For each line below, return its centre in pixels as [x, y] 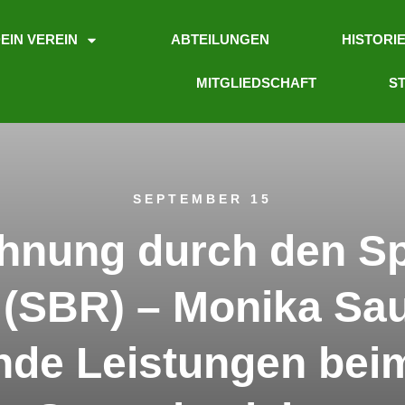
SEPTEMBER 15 [202, 199]
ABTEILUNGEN [221, 39]
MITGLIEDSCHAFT [256, 83]
